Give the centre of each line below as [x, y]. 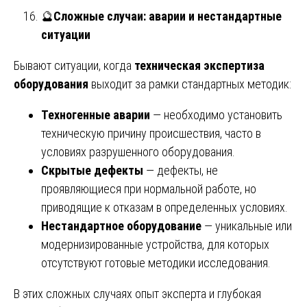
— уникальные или [247, 225]
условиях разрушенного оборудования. [138, 151]
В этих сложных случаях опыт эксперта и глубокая [137, 293]
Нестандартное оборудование [121, 225]
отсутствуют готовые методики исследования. [156, 262]
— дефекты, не [181, 170]
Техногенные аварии [96, 114]
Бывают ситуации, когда [74, 65]
